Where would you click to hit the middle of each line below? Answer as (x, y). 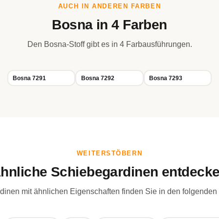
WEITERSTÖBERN (109, 153)
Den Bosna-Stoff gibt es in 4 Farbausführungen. (109, 44)
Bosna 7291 (30, 78)
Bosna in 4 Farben (109, 25)
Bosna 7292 (98, 78)
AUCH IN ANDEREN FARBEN (109, 6)
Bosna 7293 (166, 78)
